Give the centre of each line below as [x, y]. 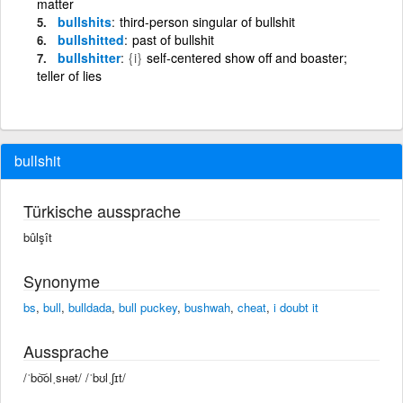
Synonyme [62, 280]
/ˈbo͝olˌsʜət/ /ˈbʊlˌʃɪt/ [75, 377]
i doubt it [296, 307]
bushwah [207, 307]
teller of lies [69, 75]
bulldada [90, 307]
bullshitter [89, 57]
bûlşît [38, 237]
